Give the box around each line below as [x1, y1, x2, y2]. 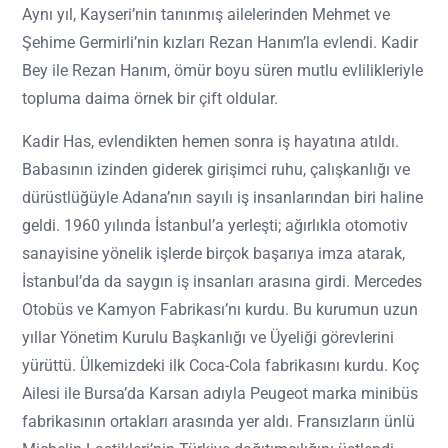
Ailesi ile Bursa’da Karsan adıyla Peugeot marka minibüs [22, 384, 418, 404]
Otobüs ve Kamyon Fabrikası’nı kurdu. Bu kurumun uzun [22, 300, 418, 320]
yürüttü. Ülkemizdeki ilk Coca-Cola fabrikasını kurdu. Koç [22, 356, 419, 376]
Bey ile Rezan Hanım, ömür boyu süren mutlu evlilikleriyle [22, 61, 423, 81]
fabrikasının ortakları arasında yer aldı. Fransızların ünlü [22, 412, 415, 432]
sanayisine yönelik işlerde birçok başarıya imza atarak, [22, 244, 405, 264]
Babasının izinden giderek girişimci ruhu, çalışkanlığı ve [22, 160, 410, 180]
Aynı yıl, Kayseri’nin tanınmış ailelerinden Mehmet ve [22, 5, 390, 25]
